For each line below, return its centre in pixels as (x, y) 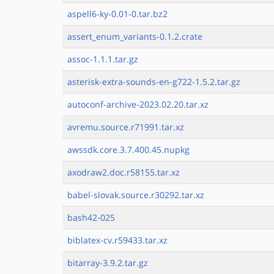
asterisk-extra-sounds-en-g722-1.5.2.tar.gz (154, 82)
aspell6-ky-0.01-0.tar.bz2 (117, 14)
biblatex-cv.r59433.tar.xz (117, 240)
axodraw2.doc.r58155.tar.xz (124, 172)
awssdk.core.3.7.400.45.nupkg (128, 150)
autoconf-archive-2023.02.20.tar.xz (138, 104)
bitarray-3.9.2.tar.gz (108, 263)
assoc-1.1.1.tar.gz (103, 59)
